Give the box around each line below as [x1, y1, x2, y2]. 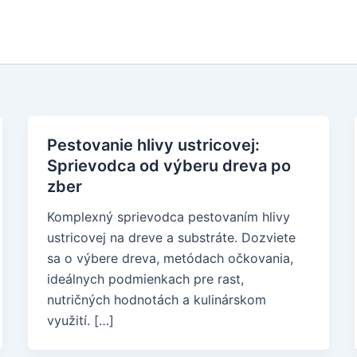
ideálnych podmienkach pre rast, [46, 271, 244, 287]
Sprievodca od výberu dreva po [46, 156, 291, 175]
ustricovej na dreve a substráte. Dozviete [46, 229, 296, 245]
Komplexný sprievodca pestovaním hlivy [46, 209, 290, 225]
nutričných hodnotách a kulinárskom [46, 292, 266, 308]
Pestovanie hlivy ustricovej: [46, 135, 260, 155]
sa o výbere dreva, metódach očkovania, [46, 250, 293, 266]
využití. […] [46, 312, 114, 328]
